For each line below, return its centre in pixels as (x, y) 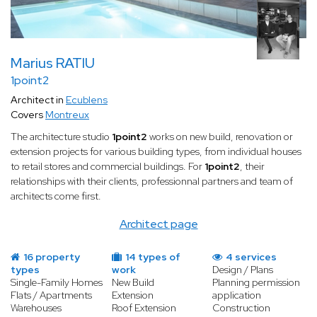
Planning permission (257, 283)
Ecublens (87, 100)
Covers (28, 115)
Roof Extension (144, 308)
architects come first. (57, 196)
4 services (250, 257)
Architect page (158, 224)
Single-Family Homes (57, 283)
